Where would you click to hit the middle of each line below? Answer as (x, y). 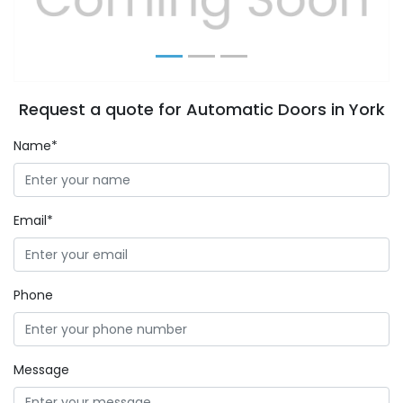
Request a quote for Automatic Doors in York (201, 109)
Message (41, 370)
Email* (33, 220)
